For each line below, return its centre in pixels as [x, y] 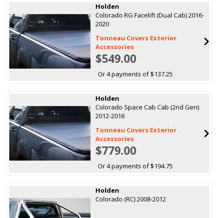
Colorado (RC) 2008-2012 [131, 199]
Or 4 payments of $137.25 [136, 74]
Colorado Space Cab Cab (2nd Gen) [147, 107]
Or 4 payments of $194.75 [136, 166]
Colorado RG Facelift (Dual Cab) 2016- [150, 15]
